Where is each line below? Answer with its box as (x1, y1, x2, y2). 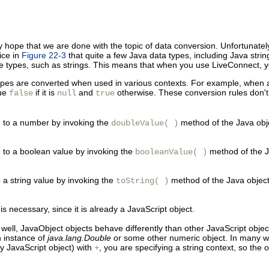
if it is (33, 88, 57, 97)
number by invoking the (20, 118, 111, 127)
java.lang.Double (47, 233, 111, 243)
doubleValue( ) (111, 118, 178, 128)
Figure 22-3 (22, 50, 66, 60)
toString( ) (116, 176, 169, 186)
